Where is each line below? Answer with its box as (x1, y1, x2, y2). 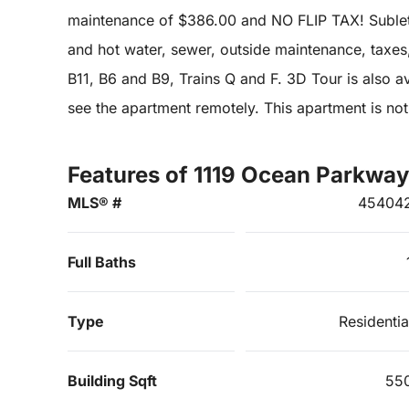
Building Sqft (68, 372, 157, 391)
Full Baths (68, 253, 136, 272)
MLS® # (68, 194, 121, 213)
